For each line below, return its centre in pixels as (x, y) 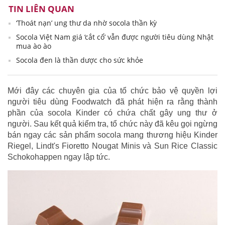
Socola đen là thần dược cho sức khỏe (80, 60)
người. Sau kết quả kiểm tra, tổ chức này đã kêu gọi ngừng (113, 124)
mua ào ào (34, 46)
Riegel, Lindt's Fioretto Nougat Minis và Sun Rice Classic (113, 146)
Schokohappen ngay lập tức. (59, 157)
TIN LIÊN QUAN (41, 9)
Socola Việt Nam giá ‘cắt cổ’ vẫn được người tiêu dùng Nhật (115, 37)
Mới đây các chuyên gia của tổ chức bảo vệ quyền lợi (113, 91)
